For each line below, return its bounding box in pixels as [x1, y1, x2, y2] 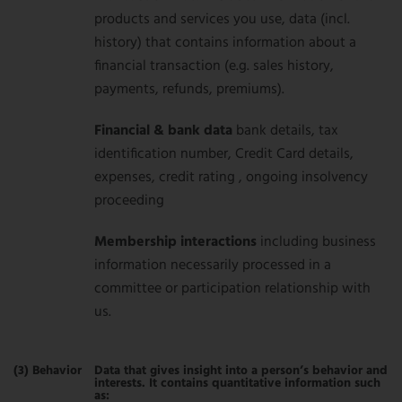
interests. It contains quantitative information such [94, 373, 380, 394]
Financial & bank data [94, 119, 232, 143]
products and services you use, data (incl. [94, 8, 350, 31]
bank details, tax [232, 119, 338, 143]
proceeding [94, 189, 164, 213]
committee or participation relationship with [94, 277, 371, 301]
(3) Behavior [13, 361, 82, 381]
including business [260, 231, 376, 254]
